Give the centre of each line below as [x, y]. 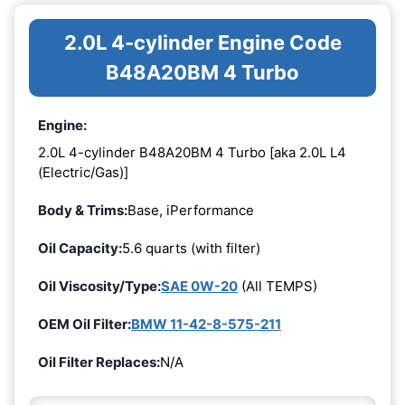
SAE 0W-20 [199, 286]
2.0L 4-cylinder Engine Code [202, 43]
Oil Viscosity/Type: [99, 286]
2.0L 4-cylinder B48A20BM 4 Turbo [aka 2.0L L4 [192, 152]
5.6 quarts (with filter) [191, 248]
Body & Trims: [83, 210]
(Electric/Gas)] [83, 172]
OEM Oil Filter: [85, 324]
